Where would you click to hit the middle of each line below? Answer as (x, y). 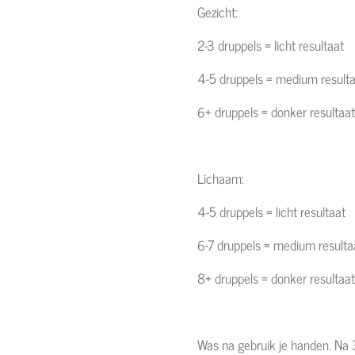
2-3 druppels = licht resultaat (274, 46)
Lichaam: (224, 179)
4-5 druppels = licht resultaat (275, 212)
